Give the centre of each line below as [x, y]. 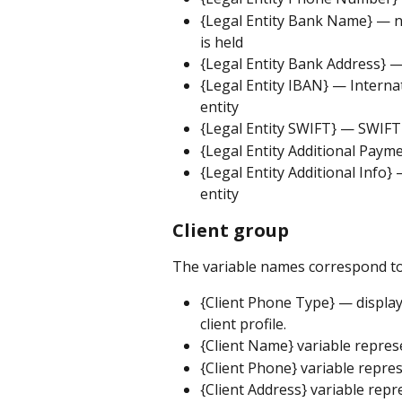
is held [222, 42]
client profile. [243, 324]
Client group [231, 230]
